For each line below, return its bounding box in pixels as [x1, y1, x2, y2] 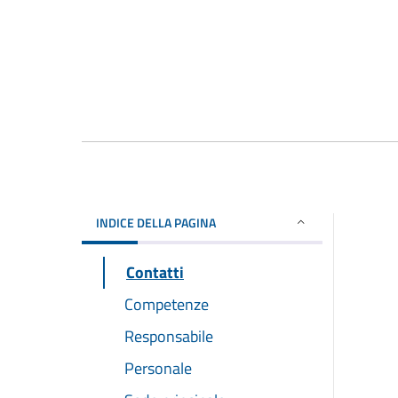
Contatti [126, 259, 184, 284]
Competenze [124, 291, 209, 316]
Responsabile [124, 323, 213, 348]
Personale [124, 355, 192, 380]
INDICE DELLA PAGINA [96, 212, 216, 232]
